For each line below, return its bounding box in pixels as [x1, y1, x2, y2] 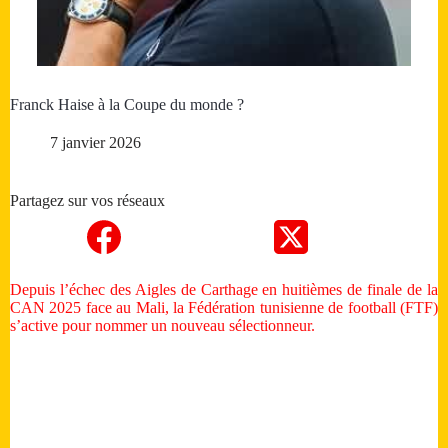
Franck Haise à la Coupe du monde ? [10, 96, 244, 114]
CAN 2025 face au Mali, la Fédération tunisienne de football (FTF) [10, 299, 438, 317]
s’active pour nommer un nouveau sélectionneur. [10, 317, 315, 335]
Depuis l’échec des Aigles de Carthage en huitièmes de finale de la [10, 281, 438, 299]
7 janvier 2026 [50, 134, 141, 152]
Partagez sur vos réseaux [10, 192, 165, 210]
